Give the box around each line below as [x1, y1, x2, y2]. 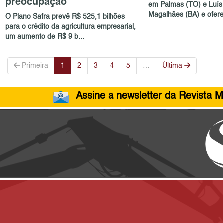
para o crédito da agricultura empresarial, [5, 23, 136, 30]
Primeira [20, 62, 48, 69]
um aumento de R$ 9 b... [5, 33, 85, 40]
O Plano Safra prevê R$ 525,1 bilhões [5, 13, 125, 20]
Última [162, 62, 184, 69]
